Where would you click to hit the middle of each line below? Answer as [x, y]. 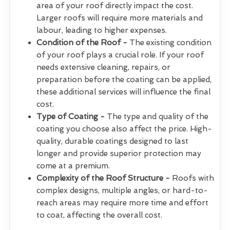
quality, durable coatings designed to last [112, 141]
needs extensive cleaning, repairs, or [103, 68]
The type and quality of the [157, 117]
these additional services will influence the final [123, 92]
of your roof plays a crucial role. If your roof [120, 55]
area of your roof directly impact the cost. [115, 6]
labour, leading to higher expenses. [102, 31]
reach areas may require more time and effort [122, 203]
